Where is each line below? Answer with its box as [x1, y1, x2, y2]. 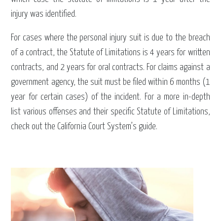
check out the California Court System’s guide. [11, 122, 158, 132]
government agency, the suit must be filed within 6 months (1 [11, 77, 210, 87]
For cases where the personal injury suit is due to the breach [11, 33, 210, 43]
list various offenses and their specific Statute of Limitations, [11, 107, 210, 117]
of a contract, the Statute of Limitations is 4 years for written [11, 48, 210, 58]
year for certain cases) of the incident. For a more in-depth [11, 92, 210, 102]
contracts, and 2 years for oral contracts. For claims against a [11, 63, 210, 73]
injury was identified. [11, 9, 77, 19]
